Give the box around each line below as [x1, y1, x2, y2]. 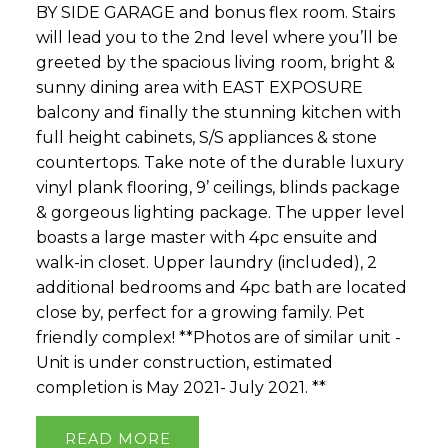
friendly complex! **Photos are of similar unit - [35, 327, 401, 347]
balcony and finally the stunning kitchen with [35, 102, 401, 122]
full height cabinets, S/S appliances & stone [35, 127, 377, 147]
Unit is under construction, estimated [35, 352, 333, 372]
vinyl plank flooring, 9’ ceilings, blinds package [35, 177, 400, 197]
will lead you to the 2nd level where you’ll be [35, 27, 398, 47]
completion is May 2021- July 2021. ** [35, 377, 326, 397]
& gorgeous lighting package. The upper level [35, 202, 405, 222]
